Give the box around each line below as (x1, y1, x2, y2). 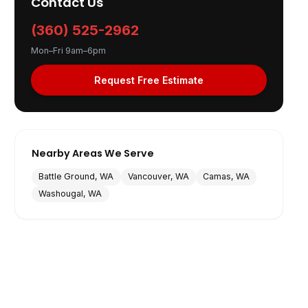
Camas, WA (203, 171, 250, 182)
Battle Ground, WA (38, 171, 114, 182)
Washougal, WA (38, 188, 102, 199)
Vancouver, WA (127, 171, 189, 182)
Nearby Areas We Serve (32, 146, 155, 161)
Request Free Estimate (94, 74, 204, 86)
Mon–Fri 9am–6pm (31, 45, 107, 56)
